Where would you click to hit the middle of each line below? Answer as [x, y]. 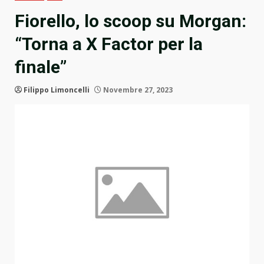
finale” [41, 67]
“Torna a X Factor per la [109, 44]
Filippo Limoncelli [57, 90]
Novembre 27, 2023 [137, 90]
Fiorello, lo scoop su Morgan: [131, 21]
